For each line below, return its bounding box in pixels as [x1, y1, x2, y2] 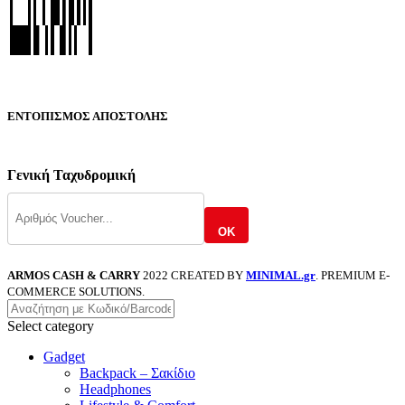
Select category [7, 317, 94, 334]
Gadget [43, 348, 85, 364]
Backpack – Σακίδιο [80, 364, 195, 381]
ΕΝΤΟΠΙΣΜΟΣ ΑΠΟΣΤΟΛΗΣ [7, 108, 168, 123]
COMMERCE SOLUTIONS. [7, 284, 145, 298]
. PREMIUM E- [316, 268, 390, 282]
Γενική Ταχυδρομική [7, 166, 136, 183]
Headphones [80, 381, 151, 397]
